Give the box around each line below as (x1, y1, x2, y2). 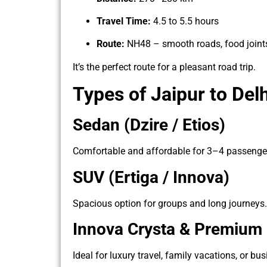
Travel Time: (97, 15, 151, 27)
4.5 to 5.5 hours (151, 15, 219, 27)
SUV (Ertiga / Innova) (73, 167, 229, 187)
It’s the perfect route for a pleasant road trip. (73, 61, 256, 73)
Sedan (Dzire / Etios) (73, 115, 225, 135)
